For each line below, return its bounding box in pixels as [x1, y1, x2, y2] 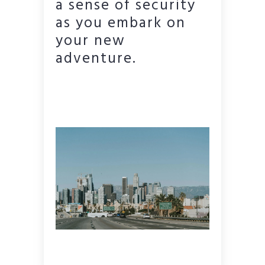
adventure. [56, 47, 137, 71]
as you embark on [56, 11, 186, 35]
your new [56, 29, 125, 53]
